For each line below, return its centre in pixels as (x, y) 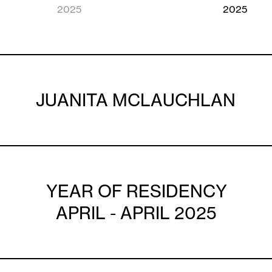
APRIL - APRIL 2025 (137, 213)
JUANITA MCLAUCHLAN (136, 100)
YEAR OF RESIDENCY (136, 191)
